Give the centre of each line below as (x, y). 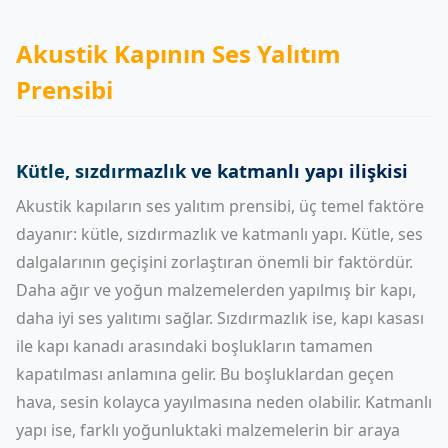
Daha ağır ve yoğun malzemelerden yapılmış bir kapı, (216, 290)
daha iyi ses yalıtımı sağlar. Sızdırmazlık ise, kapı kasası (220, 318)
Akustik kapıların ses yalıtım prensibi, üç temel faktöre (220, 206)
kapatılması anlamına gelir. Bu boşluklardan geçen (205, 374)
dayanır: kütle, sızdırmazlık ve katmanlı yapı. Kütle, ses (219, 234)
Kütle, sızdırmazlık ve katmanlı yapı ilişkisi (212, 170)
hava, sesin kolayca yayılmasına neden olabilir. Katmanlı (224, 402)
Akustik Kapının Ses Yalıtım (178, 53)
